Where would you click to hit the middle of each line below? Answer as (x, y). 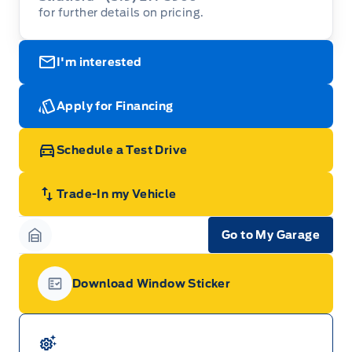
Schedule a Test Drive (122, 150)
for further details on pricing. (121, 13)
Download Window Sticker (152, 284)
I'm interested (99, 62)
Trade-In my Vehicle (117, 194)
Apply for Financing (115, 106)
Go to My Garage (271, 235)
